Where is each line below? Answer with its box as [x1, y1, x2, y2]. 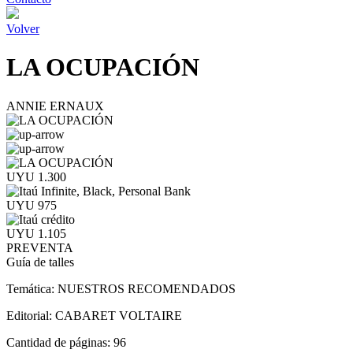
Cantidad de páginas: [6, 335, 113, 349]
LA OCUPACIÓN [6, 53, 199, 82]
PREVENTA [6, 240, 73, 255]
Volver [6, 22, 39, 35]
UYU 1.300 [6, 169, 66, 184]
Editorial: [6, 308, 55, 322]
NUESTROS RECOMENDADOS [58, 281, 236, 295]
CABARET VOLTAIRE [55, 308, 182, 322]
